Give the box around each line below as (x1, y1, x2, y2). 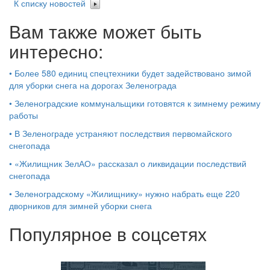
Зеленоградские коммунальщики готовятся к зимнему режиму (14, 96, 260, 109)
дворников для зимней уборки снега (9, 199, 152, 212)
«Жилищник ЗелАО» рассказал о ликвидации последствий (14, 157, 246, 169)
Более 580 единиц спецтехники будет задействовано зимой (14, 66, 251, 79)
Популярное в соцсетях (9, 220, 207, 246)
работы (9, 108, 38, 121)
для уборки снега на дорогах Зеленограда (9, 78, 177, 91)
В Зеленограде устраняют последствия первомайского (14, 127, 232, 139)
